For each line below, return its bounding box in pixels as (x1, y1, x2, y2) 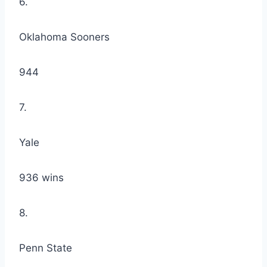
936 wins (19, 172, 64, 184)
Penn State (19, 242, 72, 254)
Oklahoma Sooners (19, 31, 110, 44)
